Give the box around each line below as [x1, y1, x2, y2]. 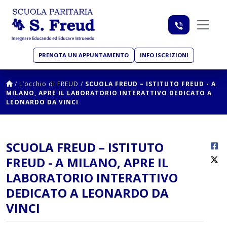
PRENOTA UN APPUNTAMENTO [39, 51, 129, 59]
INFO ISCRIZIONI [140, 51, 188, 59]
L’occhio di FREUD [19, 80, 79, 89]
